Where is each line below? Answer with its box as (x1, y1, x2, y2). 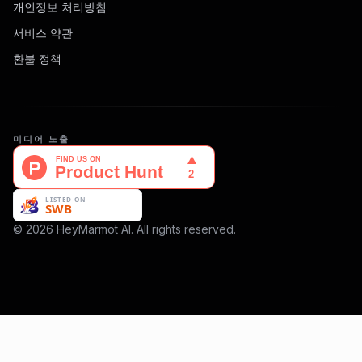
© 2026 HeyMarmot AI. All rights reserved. (13, 221, 236, 236)
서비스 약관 (13, 25, 73, 40)
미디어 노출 (13, 133, 69, 145)
